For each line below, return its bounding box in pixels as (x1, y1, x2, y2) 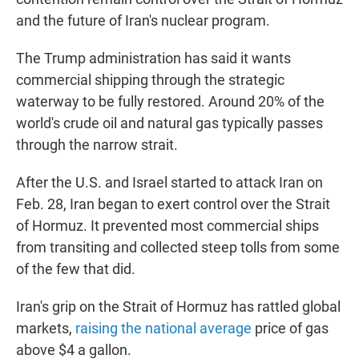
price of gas (252, 320, 329, 337)
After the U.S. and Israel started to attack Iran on (16, 174, 323, 192)
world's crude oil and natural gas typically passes (16, 115, 323, 132)
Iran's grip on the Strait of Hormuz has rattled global (16, 298, 341, 316)
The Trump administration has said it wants (16, 50, 291, 67)
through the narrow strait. (16, 136, 178, 154)
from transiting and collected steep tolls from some (16, 239, 340, 256)
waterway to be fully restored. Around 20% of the (16, 93, 325, 111)
